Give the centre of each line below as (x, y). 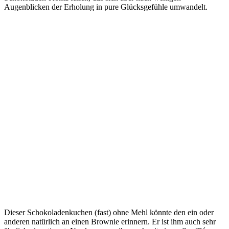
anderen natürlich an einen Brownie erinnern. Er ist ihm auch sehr (110, 222)
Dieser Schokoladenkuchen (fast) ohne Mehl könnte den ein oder (109, 213)
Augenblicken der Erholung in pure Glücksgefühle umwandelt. (107, 7)
